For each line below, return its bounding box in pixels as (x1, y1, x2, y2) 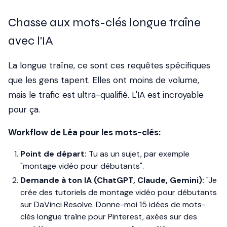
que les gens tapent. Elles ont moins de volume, (8, 74, 199, 86)
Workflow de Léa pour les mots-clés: (8, 127, 161, 138)
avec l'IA (8, 33, 53, 48)
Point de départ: (20, 148, 87, 159)
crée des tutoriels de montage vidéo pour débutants (20, 187, 217, 198)
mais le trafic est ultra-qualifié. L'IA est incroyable (8, 89, 204, 100)
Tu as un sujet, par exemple (87, 148, 190, 159)
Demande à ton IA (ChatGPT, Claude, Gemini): (20, 175, 204, 185)
